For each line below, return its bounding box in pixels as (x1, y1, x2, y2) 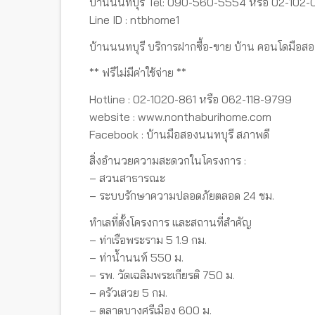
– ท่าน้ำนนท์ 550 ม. (89, 250, 184, 264)
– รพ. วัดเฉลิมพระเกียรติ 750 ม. (89, 267, 235, 282)
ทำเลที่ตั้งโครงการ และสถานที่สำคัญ (89, 214, 252, 229)
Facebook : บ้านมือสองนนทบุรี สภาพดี (89, 127, 269, 141)
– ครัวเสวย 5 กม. (89, 285, 167, 300)
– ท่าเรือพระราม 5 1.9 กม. (89, 232, 207, 247)
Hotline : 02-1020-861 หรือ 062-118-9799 (89, 91, 292, 106)
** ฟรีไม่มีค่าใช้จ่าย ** (89, 65, 186, 79)
